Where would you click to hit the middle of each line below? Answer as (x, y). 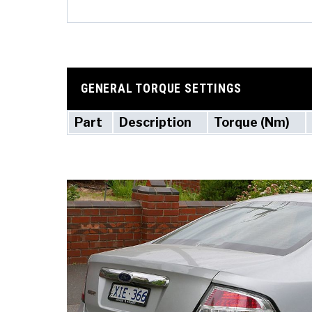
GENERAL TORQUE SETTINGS (161, 89)
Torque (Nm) (252, 122)
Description (155, 122)
